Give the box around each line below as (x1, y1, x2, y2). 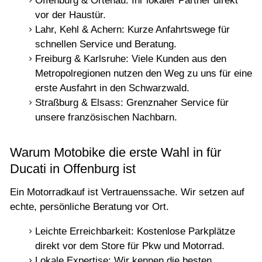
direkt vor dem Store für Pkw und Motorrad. (35, 240, 225, 252)
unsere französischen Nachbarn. (35, 111, 177, 123)
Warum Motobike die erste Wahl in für (10, 144, 221, 160)
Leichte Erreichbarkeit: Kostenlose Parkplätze (35, 226, 235, 237)
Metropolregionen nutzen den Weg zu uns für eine (35, 67, 252, 79)
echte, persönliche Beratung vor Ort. (10, 201, 169, 213)
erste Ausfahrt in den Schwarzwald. (35, 82, 189, 94)
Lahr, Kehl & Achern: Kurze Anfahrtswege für (35, 23, 230, 35)
